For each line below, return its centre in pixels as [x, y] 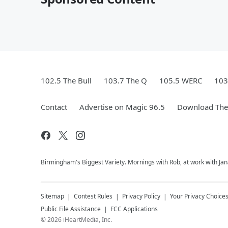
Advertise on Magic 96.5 [122, 107]
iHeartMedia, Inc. [88, 220]
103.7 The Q [125, 80]
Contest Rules [93, 196]
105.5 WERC [181, 80]
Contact [54, 107]
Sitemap [52, 196]
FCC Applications [134, 209]
